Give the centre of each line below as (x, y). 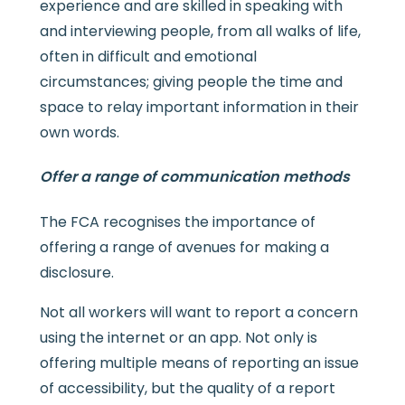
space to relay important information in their (199, 107)
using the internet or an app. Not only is (178, 337)
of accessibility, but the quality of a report (187, 388)
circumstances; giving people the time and (191, 81)
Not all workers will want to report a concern (198, 312)
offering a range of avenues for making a (184, 247)
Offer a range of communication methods (194, 177)
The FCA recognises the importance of (177, 221)
